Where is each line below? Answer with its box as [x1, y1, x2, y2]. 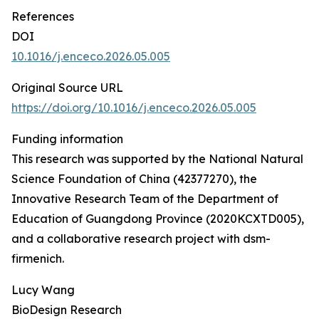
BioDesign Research [11, 303, 122, 317]
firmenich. [11, 251, 64, 266]
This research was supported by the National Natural [11, 152, 303, 166]
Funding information [11, 132, 123, 146]
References [11, 9, 74, 23]
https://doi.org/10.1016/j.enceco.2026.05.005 [11, 100, 256, 115]
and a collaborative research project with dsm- [11, 231, 271, 246]
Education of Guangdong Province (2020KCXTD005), [11, 211, 304, 226]
